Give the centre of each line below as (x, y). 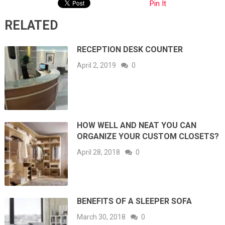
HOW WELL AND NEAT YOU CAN (137, 126)
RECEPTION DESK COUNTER (130, 50)
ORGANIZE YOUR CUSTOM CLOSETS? (148, 137)
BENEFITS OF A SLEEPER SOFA (135, 201)
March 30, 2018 (101, 217)
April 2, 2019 (97, 66)
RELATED (31, 26)
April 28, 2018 (99, 152)
